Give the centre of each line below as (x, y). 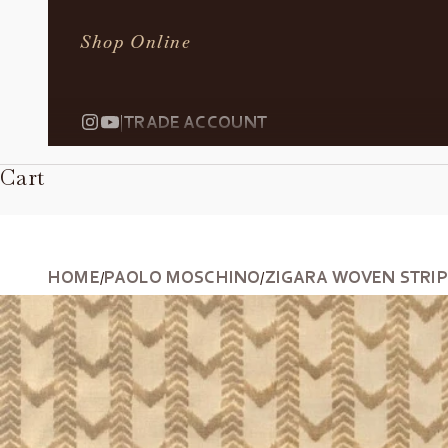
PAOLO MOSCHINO (182, 277)
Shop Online (136, 42)
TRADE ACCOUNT (196, 122)
